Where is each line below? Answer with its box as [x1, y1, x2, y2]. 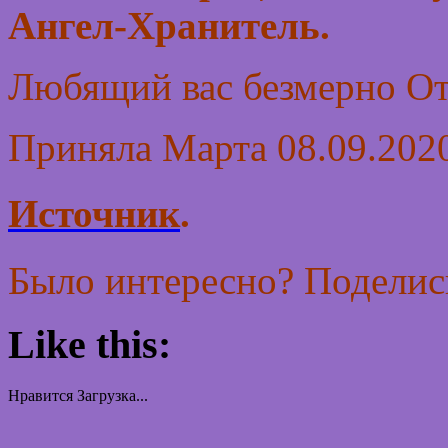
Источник [8, 192, 180, 236]
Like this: [8, 322, 171, 368]
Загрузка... [77, 387, 148, 405]
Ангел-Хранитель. [8, 4, 330, 48]
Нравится [8, 387, 73, 405]
